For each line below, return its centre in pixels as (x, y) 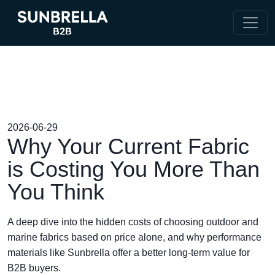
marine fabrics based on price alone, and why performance (134, 237)
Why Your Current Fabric (128, 146)
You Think (56, 192)
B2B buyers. (34, 268)
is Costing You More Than (134, 169)
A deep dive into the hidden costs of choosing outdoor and (133, 222)
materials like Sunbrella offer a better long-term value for (129, 253)
